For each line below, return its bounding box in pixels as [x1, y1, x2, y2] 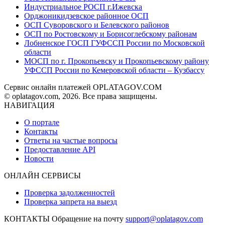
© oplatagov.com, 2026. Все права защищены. [4, 92, 157, 101]
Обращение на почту [52, 214, 124, 223]
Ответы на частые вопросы [24, 136, 118, 145]
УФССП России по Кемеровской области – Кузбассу [24, 66, 204, 75]
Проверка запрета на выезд [24, 197, 117, 206]
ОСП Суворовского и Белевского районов [24, 21, 169, 30]
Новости [24, 154, 54, 163]
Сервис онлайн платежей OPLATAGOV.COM [4, 83, 162, 92]
